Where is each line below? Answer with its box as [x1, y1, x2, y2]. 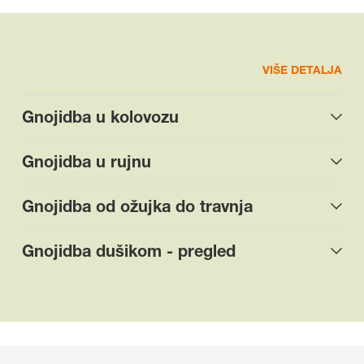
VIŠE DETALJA [262, 63, 342, 76]
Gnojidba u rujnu [22, 152, 151, 171]
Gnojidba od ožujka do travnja [22, 197, 253, 216]
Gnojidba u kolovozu [22, 107, 179, 127]
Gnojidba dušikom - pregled [22, 241, 236, 261]
